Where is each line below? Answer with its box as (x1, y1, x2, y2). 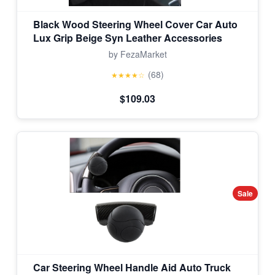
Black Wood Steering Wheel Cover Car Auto (33, 17, 238, 31)
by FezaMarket (108, 48, 167, 60)
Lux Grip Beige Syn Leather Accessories (33, 31, 222, 45)
